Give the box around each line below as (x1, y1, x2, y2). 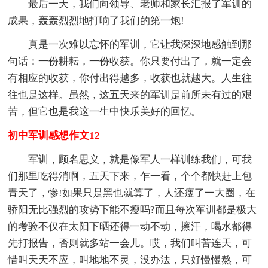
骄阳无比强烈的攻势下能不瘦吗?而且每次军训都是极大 (8, 203, 257, 215)
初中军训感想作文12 (8, 129, 100, 141)
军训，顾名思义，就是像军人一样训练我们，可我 (8, 153, 252, 165)
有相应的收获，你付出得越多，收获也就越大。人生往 (8, 72, 252, 84)
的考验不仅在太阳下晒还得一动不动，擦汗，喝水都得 (8, 220, 252, 232)
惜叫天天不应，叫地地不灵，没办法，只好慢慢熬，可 (8, 254, 252, 266)
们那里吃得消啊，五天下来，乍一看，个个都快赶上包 (8, 170, 252, 182)
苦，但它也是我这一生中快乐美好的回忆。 (8, 105, 202, 117)
